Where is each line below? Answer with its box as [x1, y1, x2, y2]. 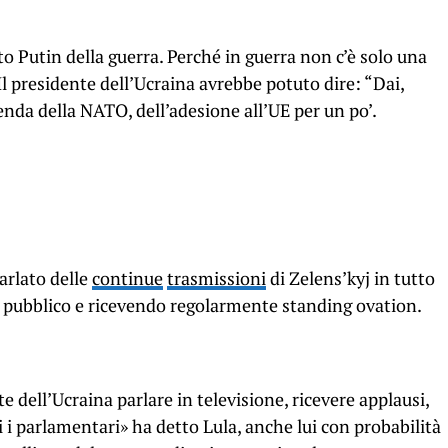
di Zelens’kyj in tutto [266, 267, 435, 291]
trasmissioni [167, 267, 266, 291]
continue [92, 267, 163, 291]
